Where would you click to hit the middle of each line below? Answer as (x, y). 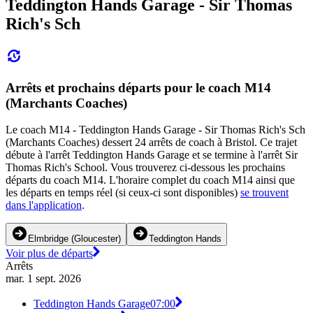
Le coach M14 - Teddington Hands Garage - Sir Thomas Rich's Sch (155, 130)
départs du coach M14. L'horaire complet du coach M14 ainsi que (150, 180)
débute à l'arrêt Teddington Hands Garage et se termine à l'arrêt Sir (152, 155)
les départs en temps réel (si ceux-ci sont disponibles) (123, 193)
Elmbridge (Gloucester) (74, 239)
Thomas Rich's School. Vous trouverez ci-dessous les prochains (145, 168)
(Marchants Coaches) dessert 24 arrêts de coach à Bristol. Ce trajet (151, 143)
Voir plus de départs (49, 254)
